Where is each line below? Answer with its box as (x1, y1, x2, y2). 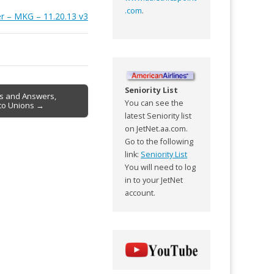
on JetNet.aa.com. (125, 123, 188, 134)
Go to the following (125, 136, 194, 147)
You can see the (125, 97, 184, 108)
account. (125, 187, 156, 198)
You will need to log (125, 161, 196, 172)
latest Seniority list (125, 110, 192, 121)
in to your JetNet (125, 174, 183, 185)
